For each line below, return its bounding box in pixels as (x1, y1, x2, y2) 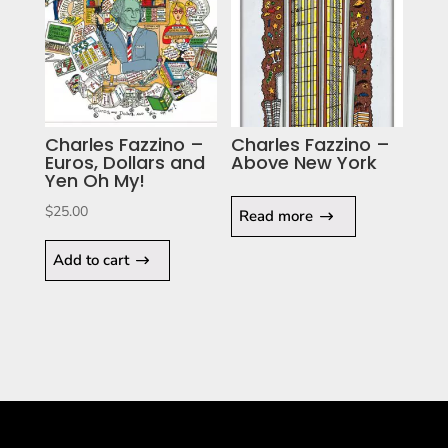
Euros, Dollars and (44, 150, 205, 176)
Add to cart (52, 250, 129, 271)
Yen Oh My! (44, 168, 145, 194)
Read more (239, 206, 314, 227)
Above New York (231, 150, 378, 176)
